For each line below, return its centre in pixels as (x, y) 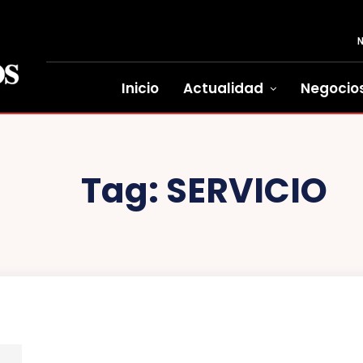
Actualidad (223, 88)
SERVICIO (247, 191)
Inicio (140, 88)
